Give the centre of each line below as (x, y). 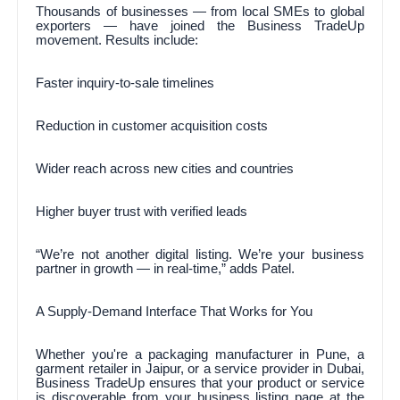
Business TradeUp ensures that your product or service (200, 383)
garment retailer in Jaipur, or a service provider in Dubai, (200, 368)
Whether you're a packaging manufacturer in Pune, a (200, 354)
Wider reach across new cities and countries (165, 168)
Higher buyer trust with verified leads (142, 211)
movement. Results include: (117, 40)
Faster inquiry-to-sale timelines (125, 83)
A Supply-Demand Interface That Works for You (175, 311)
